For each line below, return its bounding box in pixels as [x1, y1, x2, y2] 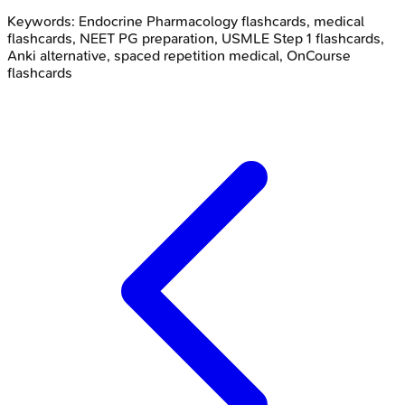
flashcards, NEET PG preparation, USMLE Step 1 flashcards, [7, 29, 384, 47]
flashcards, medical [238, 12, 364, 30]
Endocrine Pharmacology [79, 12, 238, 30]
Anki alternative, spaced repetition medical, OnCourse [7, 46, 351, 64]
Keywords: [7, 12, 79, 30]
